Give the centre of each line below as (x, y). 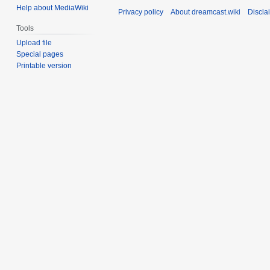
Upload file (34, 43)
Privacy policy (141, 12)
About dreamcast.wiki (206, 12)
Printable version (44, 66)
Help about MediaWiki (53, 8)
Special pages (40, 55)
